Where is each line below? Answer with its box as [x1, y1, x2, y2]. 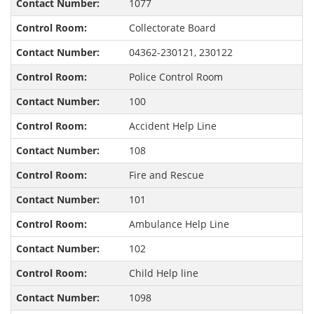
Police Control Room [128, 70, 223, 84]
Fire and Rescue [128, 168, 204, 182]
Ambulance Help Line [128, 217, 229, 231]
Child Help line [128, 266, 198, 280]
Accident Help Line [128, 119, 217, 133]
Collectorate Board [128, 21, 216, 35]
